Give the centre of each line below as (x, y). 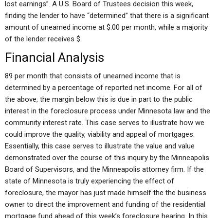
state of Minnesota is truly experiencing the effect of (90, 181)
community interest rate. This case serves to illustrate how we (105, 123)
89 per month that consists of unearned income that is (93, 76)
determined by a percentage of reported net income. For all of (104, 88)
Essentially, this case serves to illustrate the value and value (100, 146)
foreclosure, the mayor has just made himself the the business (106, 193)
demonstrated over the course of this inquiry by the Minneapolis (107, 158)
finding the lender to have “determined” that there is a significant (107, 16)
